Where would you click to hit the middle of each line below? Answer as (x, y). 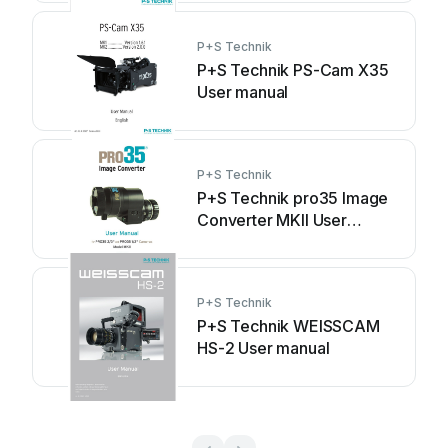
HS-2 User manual (263, 348)
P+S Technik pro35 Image (293, 198)
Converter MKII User (272, 220)
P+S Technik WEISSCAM (288, 326)
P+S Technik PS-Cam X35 (293, 70)
